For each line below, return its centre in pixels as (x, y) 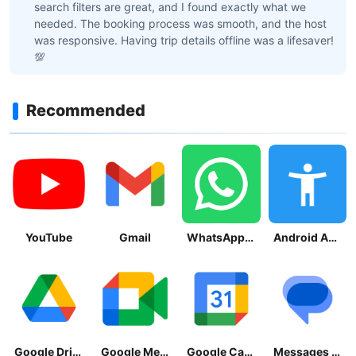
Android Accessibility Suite (332, 237)
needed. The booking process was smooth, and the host (180, 23)
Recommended (86, 110)
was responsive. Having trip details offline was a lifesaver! (184, 40)
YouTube (48, 237)
